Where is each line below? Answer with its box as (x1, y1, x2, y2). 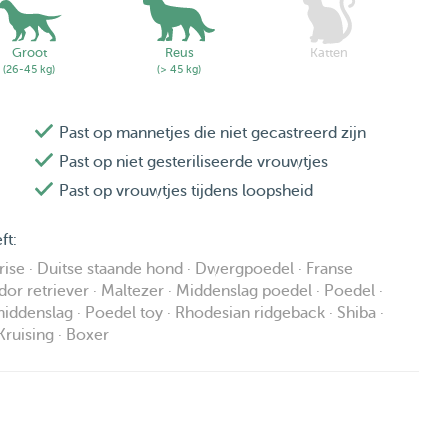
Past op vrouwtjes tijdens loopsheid (59, 182, 313, 201)
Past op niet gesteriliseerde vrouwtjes (59, 153, 328, 172)
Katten (310, 45, 348, 61)
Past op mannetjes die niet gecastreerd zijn (59, 124, 366, 143)
